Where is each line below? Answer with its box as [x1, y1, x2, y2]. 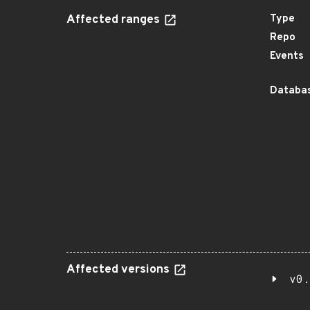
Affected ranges [66, 12, 163, 28]
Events [270, 50, 304, 63]
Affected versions [66, 262, 172, 277]
